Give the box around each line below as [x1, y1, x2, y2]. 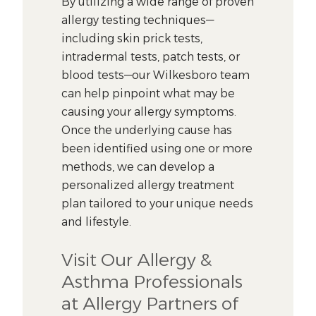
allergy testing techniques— [61, 13, 214, 27]
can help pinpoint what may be [61, 86, 236, 100]
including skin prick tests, [61, 31, 203, 45]
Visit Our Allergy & [61, 248, 212, 270]
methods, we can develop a [61, 159, 215, 174]
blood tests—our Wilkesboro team [61, 68, 250, 82]
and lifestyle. [61, 214, 132, 229]
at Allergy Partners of [61, 292, 239, 314]
